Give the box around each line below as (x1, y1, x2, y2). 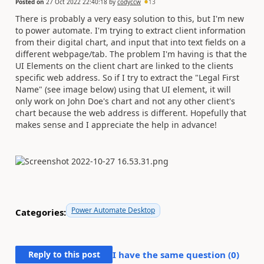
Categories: (15, 206, 66, 219)
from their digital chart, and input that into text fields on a (15, 36, 246, 48)
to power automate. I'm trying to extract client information (15, 24, 246, 36)
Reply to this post (28, 248, 100, 260)
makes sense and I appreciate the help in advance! (15, 118, 219, 130)
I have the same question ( (113, 248, 231, 260)
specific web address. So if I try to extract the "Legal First (15, 71, 239, 83)
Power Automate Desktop (71, 204, 155, 215)
